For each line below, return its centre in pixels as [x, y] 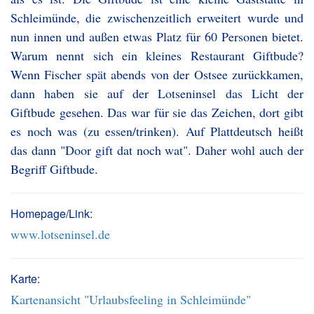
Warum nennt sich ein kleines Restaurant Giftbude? [157, 55]
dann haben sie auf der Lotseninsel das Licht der [157, 93]
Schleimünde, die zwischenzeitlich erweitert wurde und [157, 18]
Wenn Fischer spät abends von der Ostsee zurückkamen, [157, 74]
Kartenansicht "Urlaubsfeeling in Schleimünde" [131, 299]
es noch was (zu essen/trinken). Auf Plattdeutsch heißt [157, 131]
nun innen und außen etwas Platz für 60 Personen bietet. [157, 36]
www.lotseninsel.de [60, 234]
